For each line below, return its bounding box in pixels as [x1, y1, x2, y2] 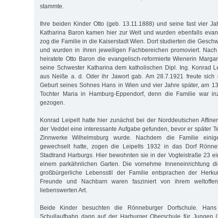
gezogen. [40, 99, 65, 106]
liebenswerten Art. [40, 186, 87, 194]
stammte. [40, 2, 64, 10]
